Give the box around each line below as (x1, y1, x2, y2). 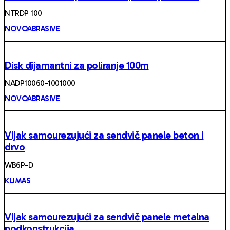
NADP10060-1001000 (5, 79, 75, 88)
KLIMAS (5, 176, 30, 185)
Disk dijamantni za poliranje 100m (5, 59, 149, 71)
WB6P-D (5, 160, 33, 170)
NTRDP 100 (5, 9, 42, 18)
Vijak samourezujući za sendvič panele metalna (5, 210, 209, 223)
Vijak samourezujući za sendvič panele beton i (5, 129, 204, 142)
